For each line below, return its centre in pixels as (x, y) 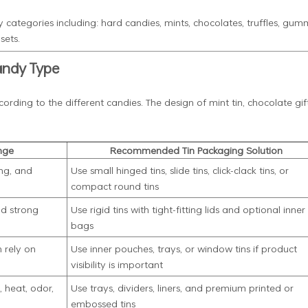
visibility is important (117, 264)
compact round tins (114, 186)
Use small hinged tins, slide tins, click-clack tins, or (179, 170)
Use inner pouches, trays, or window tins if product (184, 248)
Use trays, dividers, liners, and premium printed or (182, 287)
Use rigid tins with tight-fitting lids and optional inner (188, 209)
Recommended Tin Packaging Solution (196, 150)
